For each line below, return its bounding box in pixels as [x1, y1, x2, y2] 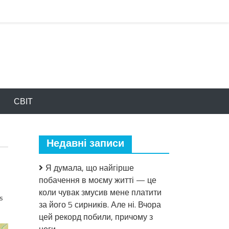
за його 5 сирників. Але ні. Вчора [39, 198, 161, 211]
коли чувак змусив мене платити [39, 186, 162, 198]
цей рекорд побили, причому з [39, 211, 153, 223]
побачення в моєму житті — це [39, 174, 156, 186]
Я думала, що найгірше [45, 162, 134, 174]
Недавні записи [47, 135, 124, 152]
